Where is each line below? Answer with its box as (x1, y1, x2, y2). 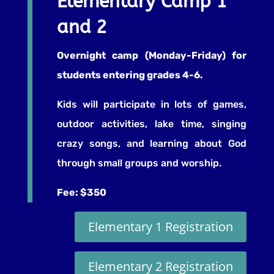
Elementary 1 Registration (88, 218, 234, 235)
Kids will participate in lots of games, (56, 98, 247, 111)
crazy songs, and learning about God (56, 138, 247, 150)
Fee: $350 (56, 187, 106, 199)
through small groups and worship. (56, 157, 221, 169)
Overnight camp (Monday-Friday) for (56, 50, 247, 62)
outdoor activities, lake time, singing (56, 118, 247, 130)
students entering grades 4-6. (56, 69, 205, 81)
